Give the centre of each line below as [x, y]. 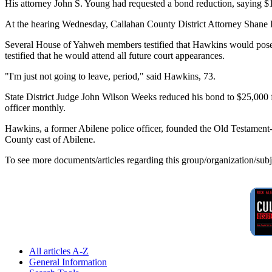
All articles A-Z [59, 251]
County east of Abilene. [50, 139]
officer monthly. [35, 107]
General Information [68, 262]
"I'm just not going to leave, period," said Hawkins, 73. [110, 76]
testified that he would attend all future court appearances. [115, 55]
